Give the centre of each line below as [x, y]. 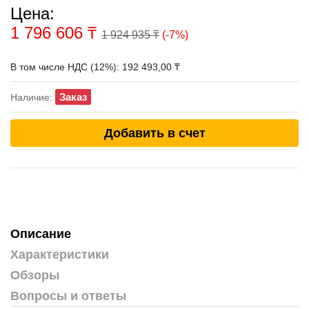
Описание [41, 233]
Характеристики [60, 254]
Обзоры [35, 275]
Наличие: [33, 97]
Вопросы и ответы [68, 296]
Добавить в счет [154, 133]
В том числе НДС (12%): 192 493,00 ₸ [95, 67]
